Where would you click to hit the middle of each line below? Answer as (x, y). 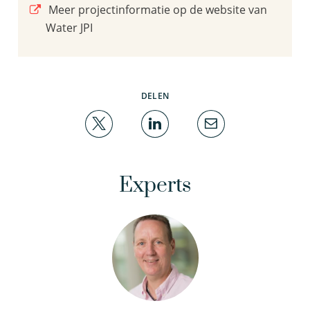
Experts (155, 185)
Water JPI (69, 27)
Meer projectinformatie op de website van (156, 9)
